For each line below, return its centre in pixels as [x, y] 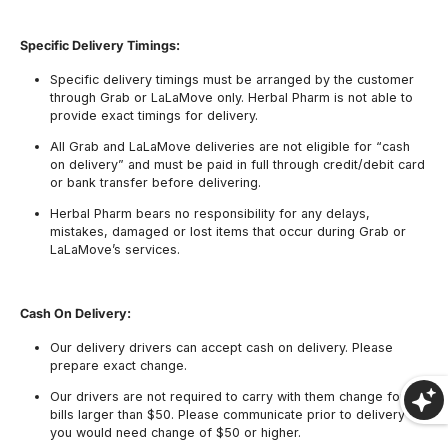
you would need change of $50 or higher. [175, 432]
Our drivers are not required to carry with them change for [227, 396]
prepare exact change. [118, 366]
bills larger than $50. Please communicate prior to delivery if [233, 414]
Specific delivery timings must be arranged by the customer [232, 80]
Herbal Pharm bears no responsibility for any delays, [210, 213]
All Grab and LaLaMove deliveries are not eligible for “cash [230, 147]
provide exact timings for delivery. [154, 116]
